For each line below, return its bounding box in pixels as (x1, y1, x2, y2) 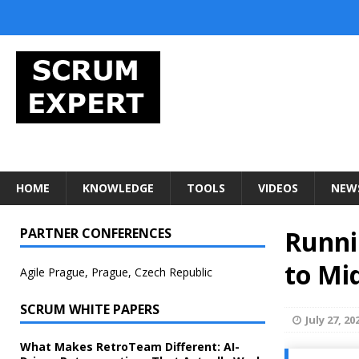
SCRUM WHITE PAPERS (20, 301, 159, 318)
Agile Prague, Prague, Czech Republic (20, 264, 212, 280)
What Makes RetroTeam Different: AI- (20, 339, 240, 354)
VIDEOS (258, 180, 298, 196)
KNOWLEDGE (83, 180, 154, 196)
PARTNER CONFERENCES (20, 224, 171, 242)
